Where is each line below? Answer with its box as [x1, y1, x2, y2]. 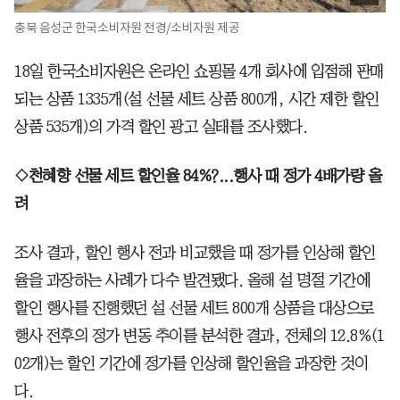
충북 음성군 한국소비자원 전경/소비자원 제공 [14, 19, 239, 36]
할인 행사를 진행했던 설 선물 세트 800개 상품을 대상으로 [14, 299, 374, 316]
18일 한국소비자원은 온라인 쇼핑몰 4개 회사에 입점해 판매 [14, 62, 384, 79]
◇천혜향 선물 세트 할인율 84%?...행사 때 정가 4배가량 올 [14, 167, 381, 184]
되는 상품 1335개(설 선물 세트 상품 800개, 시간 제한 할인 [14, 90, 379, 107]
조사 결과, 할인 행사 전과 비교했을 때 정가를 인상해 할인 [14, 244, 376, 261]
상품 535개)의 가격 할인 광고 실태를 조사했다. [14, 118, 307, 135]
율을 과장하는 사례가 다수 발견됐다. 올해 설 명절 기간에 [14, 271, 370, 288]
